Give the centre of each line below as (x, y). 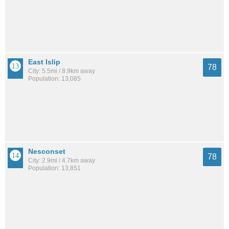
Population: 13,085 (54, 79)
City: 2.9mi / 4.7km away (62, 161)
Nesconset (47, 152)
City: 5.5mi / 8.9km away (62, 71)
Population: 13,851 (54, 168)
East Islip (44, 62)
